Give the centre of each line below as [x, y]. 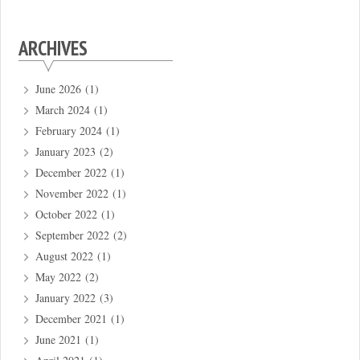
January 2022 [66, 298]
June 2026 [59, 89]
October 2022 [67, 215]
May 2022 [59, 277]
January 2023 [66, 152]
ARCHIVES [53, 49]
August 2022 [65, 256]
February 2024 [69, 131]
